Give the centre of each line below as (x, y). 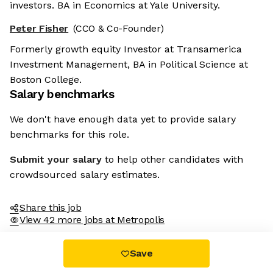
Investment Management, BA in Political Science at (129, 65)
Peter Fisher (39, 29)
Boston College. (46, 80)
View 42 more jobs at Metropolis (92, 220)
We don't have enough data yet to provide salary (123, 119)
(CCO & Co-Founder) (119, 29)
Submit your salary (56, 160)
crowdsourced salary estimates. (85, 175)
